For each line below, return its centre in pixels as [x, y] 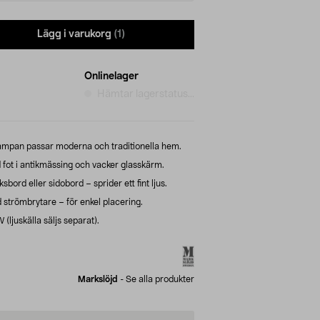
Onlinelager [111, 76]
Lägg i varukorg [74, 35]
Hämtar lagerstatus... [146, 94]
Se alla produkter [160, 279]
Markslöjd [98, 279]
